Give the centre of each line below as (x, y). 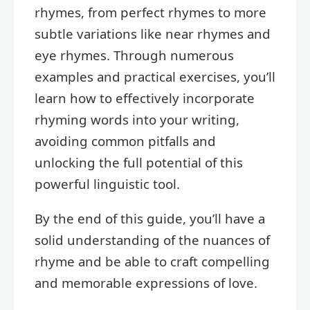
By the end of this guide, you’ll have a (150, 219)
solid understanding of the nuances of (152, 240)
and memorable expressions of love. (146, 283)
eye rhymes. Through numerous (134, 55)
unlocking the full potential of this (139, 163)
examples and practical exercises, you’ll (155, 77)
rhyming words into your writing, (137, 120)
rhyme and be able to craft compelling (152, 262)
